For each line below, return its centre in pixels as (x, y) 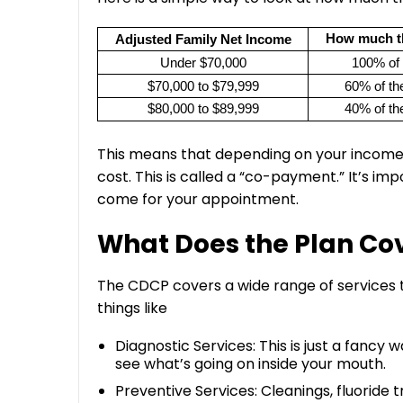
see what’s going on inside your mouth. (251, 364)
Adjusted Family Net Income (203, 40)
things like (132, 308)
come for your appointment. (198, 199)
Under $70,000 (203, 63)
